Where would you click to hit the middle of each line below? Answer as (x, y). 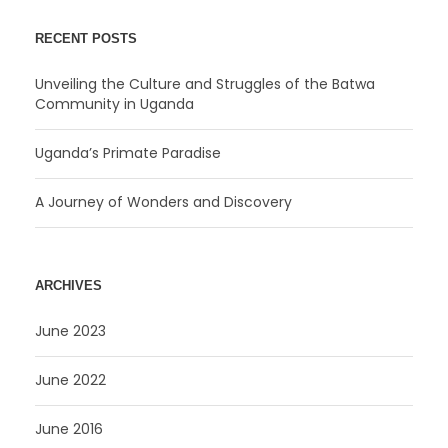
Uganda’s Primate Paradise (128, 152)
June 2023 (70, 330)
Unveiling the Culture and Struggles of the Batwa (205, 83)
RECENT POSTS (86, 38)
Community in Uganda (114, 103)
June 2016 (69, 428)
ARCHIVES (68, 285)
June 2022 (70, 379)
